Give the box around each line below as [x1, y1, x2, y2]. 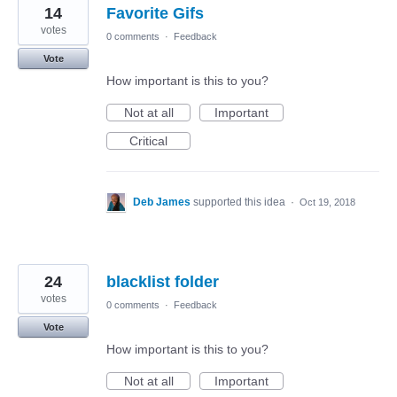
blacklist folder [106, 273, 219, 291]
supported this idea [193, 196, 288, 208]
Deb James [133, 196, 193, 208]
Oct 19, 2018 [300, 197, 355, 207]
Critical [129, 134, 167, 148]
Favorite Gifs [106, 4, 204, 22]
